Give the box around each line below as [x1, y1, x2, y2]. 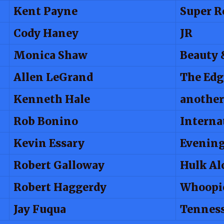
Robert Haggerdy [13, 180, 106, 194]
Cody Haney [13, 26, 78, 40]
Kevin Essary [13, 136, 84, 150]
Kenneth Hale [13, 92, 90, 106]
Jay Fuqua [13, 202, 66, 216]
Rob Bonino [13, 114, 78, 128]
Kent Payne [13, 4, 77, 18]
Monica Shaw [13, 48, 87, 62]
